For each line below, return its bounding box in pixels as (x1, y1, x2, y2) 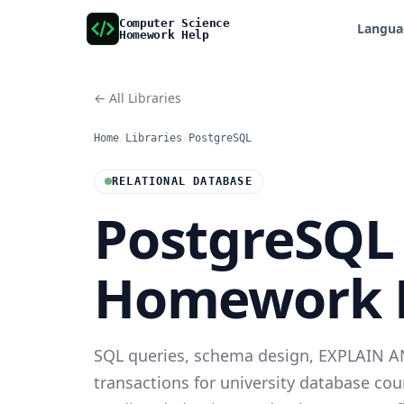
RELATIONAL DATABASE (112, 174, 252, 188)
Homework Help (119, 28, 209, 41)
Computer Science (119, 16, 230, 30)
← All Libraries (94, 89, 181, 106)
